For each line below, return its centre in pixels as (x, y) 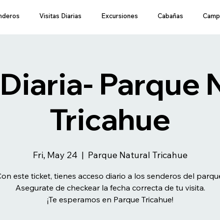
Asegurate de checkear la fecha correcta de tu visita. (110, 188)
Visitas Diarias (60, 16)
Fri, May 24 (55, 155)
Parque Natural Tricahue (137, 155)
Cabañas (170, 16)
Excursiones (120, 16)
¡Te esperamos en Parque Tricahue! (110, 199)
